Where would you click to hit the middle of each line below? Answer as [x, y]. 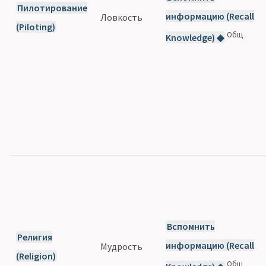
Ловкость [122, 17]
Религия [34, 237]
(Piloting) [36, 26]
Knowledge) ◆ [195, 38]
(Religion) [36, 256]
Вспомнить [191, 226]
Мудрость [122, 246]
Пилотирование [52, 7]
